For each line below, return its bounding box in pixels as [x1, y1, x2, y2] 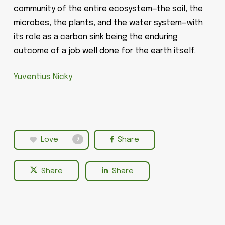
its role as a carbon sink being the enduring [13, 33, 178, 41]
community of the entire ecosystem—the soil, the [13, 5, 203, 13]
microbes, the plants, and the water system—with [13, 19, 203, 27]
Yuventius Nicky [13, 73, 72, 81]
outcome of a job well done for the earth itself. [13, 47, 196, 55]
